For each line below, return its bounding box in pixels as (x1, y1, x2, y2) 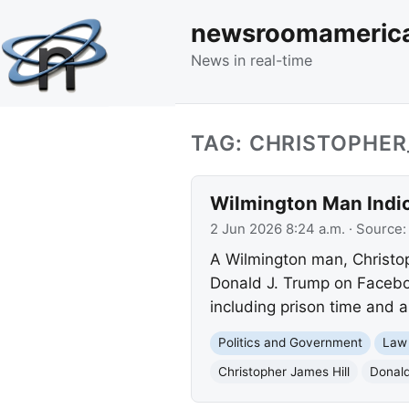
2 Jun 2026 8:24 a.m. (209, 220, 345, 237)
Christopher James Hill (217, 363, 350, 379)
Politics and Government (217, 335, 362, 351)
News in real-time (191, 50, 312, 69)
